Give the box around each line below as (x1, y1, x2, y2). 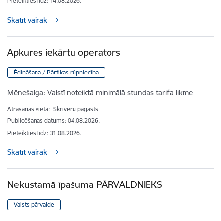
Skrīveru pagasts (53, 105, 98, 113)
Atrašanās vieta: (7, 105, 51, 113)
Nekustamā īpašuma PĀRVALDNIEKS (7, 179, 162, 191)
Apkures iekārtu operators (7, 46, 120, 59)
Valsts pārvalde (14, 201, 54, 209)
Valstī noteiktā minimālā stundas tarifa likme (47, 88, 193, 98)
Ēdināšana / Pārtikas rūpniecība (14, 69, 99, 76)
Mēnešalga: (7, 88, 45, 98)
